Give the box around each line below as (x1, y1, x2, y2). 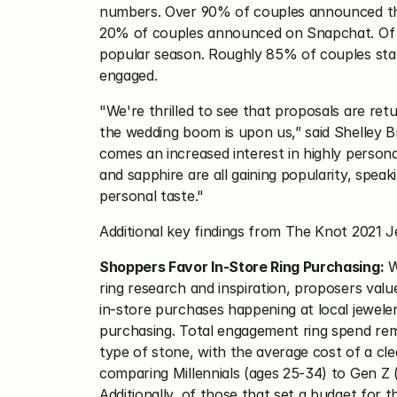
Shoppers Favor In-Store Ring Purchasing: (99, 258, 385, 276)
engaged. (99, 66, 158, 84)
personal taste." (99, 187, 204, 205)
